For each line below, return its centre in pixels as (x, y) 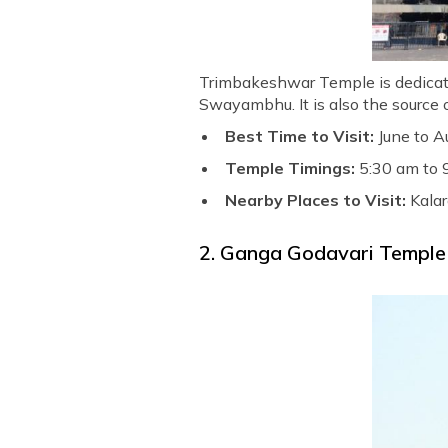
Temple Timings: (292, 168)
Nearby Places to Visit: (316, 200)
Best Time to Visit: (302, 136)
